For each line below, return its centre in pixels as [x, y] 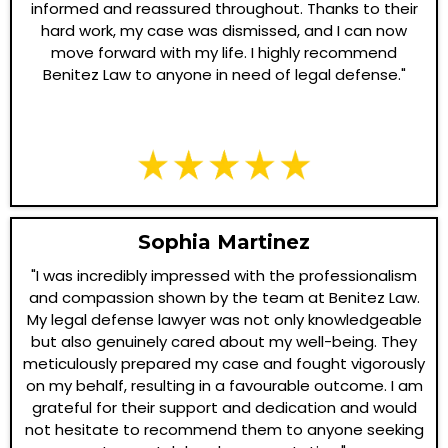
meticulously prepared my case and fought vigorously [224, 363]
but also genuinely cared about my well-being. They [224, 341]
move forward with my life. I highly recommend [224, 53]
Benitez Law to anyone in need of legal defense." [224, 75]
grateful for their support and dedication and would [224, 407]
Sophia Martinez [224, 241]
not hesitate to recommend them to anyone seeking [224, 429]
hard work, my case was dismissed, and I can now [224, 31]
